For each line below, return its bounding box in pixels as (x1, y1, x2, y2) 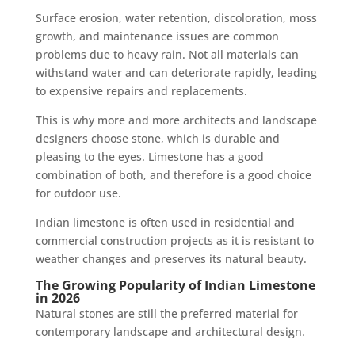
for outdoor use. (35, 185, 121, 200)
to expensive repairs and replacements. (35, 82, 247, 98)
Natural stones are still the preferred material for (35, 305, 298, 321)
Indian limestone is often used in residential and (35, 214, 295, 230)
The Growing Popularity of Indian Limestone (35, 276, 315, 294)
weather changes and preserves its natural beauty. (35, 250, 307, 266)
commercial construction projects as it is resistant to (35, 232, 314, 248)
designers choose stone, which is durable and (35, 130, 280, 146)
